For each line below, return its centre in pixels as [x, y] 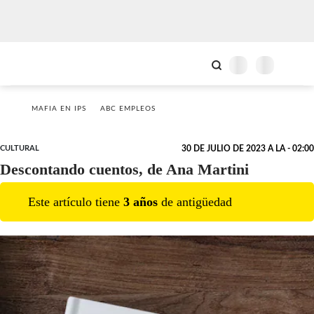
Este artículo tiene [76, 202]
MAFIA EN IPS [59, 109]
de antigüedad [195, 202]
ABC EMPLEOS [128, 109]
